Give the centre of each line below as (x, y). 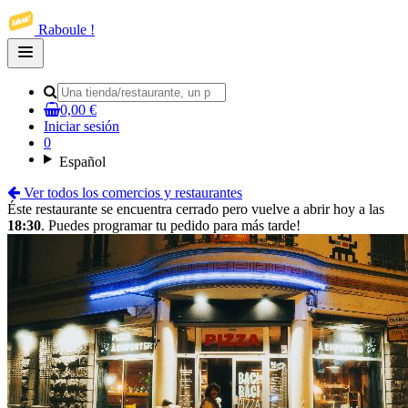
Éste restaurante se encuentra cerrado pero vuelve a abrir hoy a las (196, 209)
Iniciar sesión (82, 126)
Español (82, 162)
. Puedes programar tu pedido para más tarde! (171, 226)
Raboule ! (66, 30)
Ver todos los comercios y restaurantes (133, 193)
